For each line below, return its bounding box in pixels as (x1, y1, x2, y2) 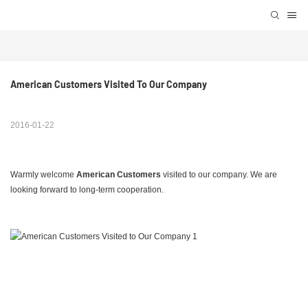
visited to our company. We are (161, 170, 277, 180)
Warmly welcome (10, 170, 76, 180)
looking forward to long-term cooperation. (10, 185, 164, 195)
